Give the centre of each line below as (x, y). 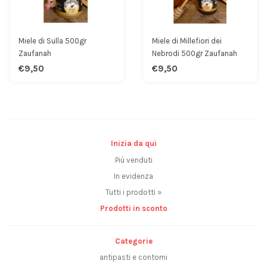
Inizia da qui (133, 143)
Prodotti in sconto (133, 208)
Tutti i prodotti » (133, 192)
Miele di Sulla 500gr (52, 41)
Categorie (133, 241)
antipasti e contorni (133, 257)
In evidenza (133, 176)
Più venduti (133, 160)
